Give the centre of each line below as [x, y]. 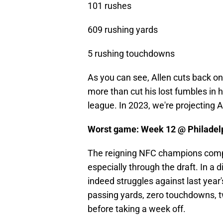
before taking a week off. [137, 209]
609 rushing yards [123, 30]
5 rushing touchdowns [131, 54]
